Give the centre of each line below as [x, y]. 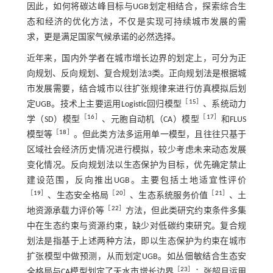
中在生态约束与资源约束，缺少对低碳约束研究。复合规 [136, 227]
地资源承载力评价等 [66, 211]
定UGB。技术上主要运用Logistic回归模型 [104, 105]
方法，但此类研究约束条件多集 [186, 211]
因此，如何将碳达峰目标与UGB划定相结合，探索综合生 [136, 7]
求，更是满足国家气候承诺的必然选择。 [103, 38]
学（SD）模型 [53, 120]
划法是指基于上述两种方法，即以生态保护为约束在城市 [136, 242]
